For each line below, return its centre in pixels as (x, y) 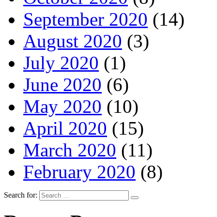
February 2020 (79, 172)
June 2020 (62, 85)
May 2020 (62, 107)
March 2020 (70, 150)
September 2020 (85, 19)
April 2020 (65, 128)
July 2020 (61, 63)
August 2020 (73, 41)
